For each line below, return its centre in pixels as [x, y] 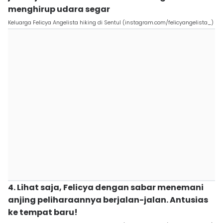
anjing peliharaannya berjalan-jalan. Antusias [108, 200]
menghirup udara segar [59, 9]
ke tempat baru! [43, 212]
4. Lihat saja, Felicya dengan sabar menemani [106, 187]
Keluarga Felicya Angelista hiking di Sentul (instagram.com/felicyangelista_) [111, 22]
